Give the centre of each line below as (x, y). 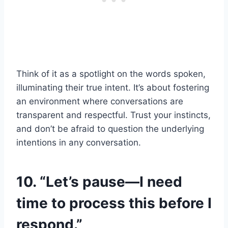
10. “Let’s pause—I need (99, 182)
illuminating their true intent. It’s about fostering (113, 88)
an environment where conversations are (100, 102)
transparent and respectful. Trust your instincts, (113, 115)
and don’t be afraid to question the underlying (110, 129)
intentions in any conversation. (79, 143)
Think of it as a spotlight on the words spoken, (111, 74)
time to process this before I (114, 203)
